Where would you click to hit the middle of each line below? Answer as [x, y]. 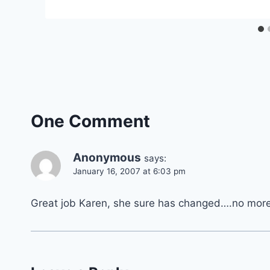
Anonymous [107, 158]
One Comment [90, 121]
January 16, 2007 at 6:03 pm [129, 171]
